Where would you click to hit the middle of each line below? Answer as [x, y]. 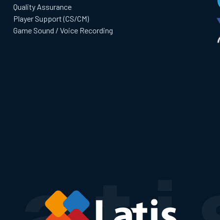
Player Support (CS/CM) [51, 18]
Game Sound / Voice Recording [63, 30]
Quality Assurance [42, 7]
